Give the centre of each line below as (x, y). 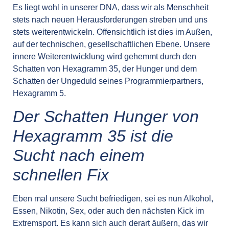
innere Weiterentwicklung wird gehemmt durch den (105, 56)
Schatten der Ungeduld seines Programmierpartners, (108, 81)
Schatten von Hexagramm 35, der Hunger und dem (105, 68)
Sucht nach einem (79, 156)
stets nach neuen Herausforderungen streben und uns (110, 19)
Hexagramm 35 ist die (93, 136)
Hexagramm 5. (39, 93)
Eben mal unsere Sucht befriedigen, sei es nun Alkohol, (113, 199)
